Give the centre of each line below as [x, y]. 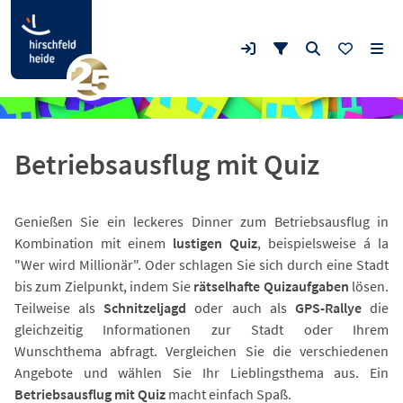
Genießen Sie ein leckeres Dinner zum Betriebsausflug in [201, 221]
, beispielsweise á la [323, 243]
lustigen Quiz [215, 243]
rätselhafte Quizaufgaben [271, 286]
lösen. [369, 286]
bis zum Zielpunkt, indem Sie [104, 286]
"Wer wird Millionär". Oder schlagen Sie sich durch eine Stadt [201, 264]
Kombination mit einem [94, 243]
